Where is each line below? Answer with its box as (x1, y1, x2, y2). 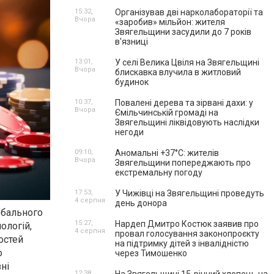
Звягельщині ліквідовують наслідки (115, 117, 259, 127)
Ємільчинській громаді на (115, 108, 218, 117)
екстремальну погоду (115, 168, 202, 177)
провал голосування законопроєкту (115, 229, 259, 239)
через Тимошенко (115, 248, 187, 258)
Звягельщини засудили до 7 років (115, 27, 251, 37)
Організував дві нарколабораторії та (115, 7, 263, 17)
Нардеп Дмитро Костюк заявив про (115, 219, 259, 229)
